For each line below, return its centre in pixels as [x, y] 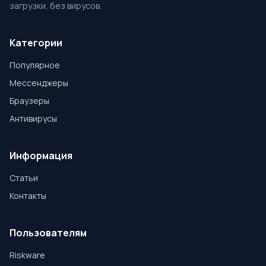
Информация [41, 155]
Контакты [28, 195]
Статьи [24, 178]
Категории [36, 42]
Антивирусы [33, 118]
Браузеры [29, 100]
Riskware [27, 255]
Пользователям [48, 232]
